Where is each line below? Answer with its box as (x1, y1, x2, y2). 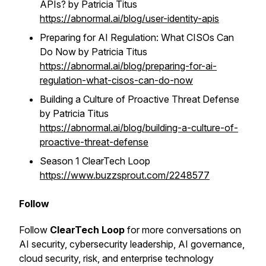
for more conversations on (125, 224, 241, 236)
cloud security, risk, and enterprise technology (19, 252, 214, 264)
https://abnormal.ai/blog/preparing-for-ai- (40, 60, 217, 72)
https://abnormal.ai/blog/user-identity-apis (40, 12, 219, 24)
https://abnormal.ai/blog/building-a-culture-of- (40, 122, 238, 134)
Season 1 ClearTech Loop (40, 155, 150, 167)
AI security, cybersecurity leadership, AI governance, (19, 238, 245, 250)
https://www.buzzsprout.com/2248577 (40, 169, 210, 181)
